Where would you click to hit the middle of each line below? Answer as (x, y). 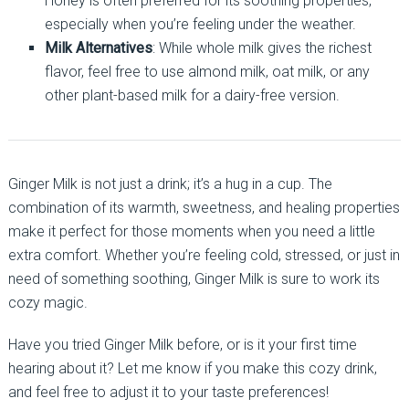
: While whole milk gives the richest (262, 47)
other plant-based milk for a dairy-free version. (192, 95)
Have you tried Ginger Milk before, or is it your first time (182, 344)
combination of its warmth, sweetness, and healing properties (204, 207)
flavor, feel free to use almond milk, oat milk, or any (207, 71)
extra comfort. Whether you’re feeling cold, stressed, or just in (204, 255)
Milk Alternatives (98, 47)
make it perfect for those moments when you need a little (191, 231)
